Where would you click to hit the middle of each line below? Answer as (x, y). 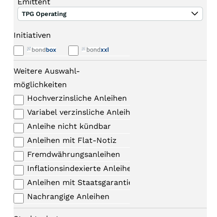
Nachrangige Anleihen (68, 196)
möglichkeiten (40, 85)
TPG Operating (44, 14)
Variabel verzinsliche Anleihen (83, 112)
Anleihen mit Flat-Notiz (72, 140)
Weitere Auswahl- (47, 71)
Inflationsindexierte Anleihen (82, 168)
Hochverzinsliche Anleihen (77, 98)
